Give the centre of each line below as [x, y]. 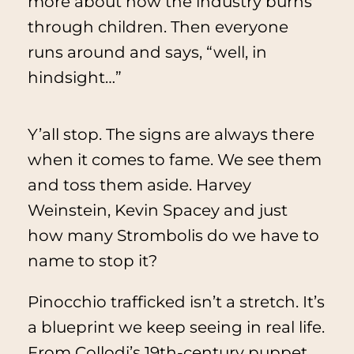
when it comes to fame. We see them [174, 160]
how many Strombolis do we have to [173, 236]
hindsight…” [74, 78]
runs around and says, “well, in [147, 53]
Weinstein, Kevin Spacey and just [157, 211]
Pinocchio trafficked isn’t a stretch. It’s [176, 302]
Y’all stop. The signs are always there [171, 135]
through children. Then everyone [158, 27]
